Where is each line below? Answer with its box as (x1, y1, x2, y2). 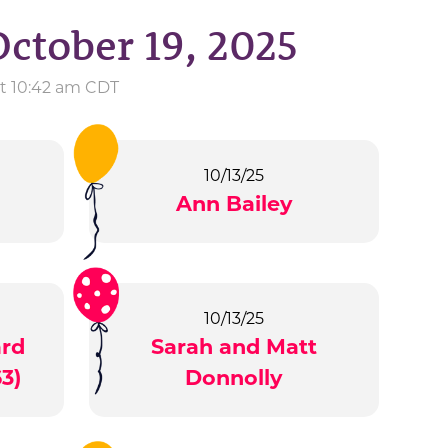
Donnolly (185, 365, 283, 391)
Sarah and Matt (150, 334, 317, 360)
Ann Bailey (175, 191, 292, 217)
